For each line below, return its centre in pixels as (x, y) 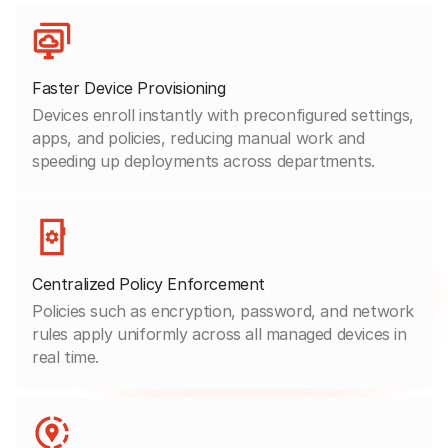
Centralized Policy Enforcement (148, 283)
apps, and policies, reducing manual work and (198, 137)
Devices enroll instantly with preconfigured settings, (223, 114)
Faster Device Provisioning (129, 87)
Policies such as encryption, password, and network (223, 310)
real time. (65, 356)
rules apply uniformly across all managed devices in (219, 333)
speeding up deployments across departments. (203, 160)
